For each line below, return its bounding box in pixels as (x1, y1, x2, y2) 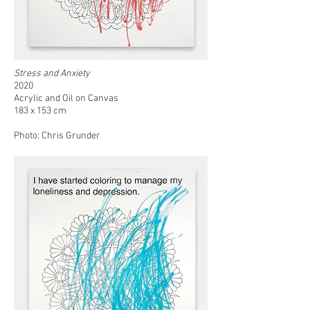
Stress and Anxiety (14, 68, 90, 80)
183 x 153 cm (14, 105, 66, 117)
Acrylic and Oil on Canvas (14, 93, 118, 104)
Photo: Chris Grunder (14, 130, 100, 142)
